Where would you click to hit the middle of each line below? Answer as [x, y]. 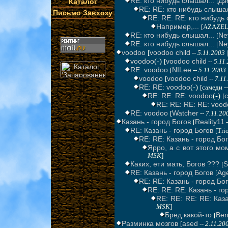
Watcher [185, 113]
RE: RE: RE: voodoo [180, 96]
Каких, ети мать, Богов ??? [175, 164]
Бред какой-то [188, 215]
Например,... [178, 27]
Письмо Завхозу [83, 13]
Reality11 [210, 122]
